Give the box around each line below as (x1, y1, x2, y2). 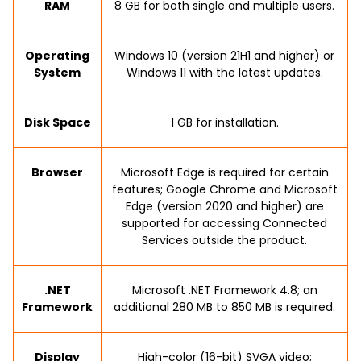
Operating (25, 48, 89, 64)
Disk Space (23, 114, 91, 131)
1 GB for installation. (170, 114, 279, 131)
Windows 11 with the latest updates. (126, 64, 323, 81)
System (34, 64, 81, 81)
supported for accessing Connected (122, 215, 327, 231)
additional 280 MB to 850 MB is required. (114, 299, 335, 315)
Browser (31, 164, 83, 180)
